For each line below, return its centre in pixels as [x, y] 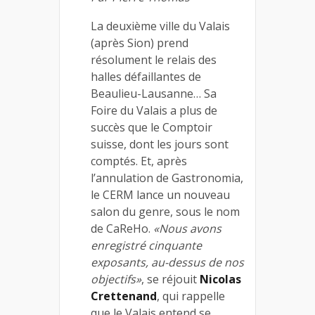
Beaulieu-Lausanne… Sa [154, 93]
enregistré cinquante [146, 245]
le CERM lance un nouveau [160, 194]
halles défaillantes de [146, 76]
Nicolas [220, 279]
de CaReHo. [122, 228]
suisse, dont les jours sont [160, 144]
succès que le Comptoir [152, 127]
